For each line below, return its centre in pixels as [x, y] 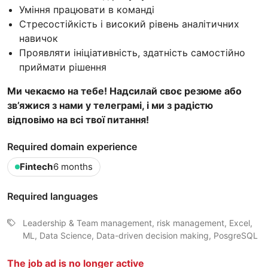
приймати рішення [63, 67]
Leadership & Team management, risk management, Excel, [138, 223]
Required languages [53, 196]
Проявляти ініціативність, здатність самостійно [132, 52]
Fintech [36, 166]
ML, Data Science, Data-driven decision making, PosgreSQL [140, 235]
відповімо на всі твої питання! [78, 119]
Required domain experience [72, 146]
